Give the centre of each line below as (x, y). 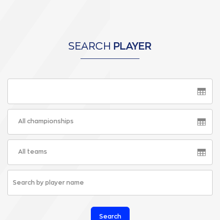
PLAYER (133, 46)
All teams (33, 152)
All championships (46, 122)
